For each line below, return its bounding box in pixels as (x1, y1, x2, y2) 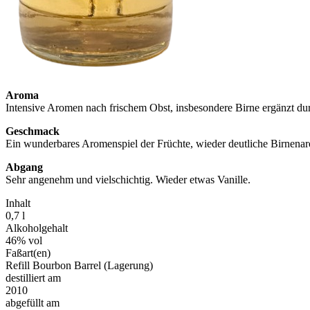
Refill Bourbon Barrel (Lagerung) (6, 259, 153, 271)
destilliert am (6, 271, 61, 284)
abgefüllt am (6, 296, 60, 309)
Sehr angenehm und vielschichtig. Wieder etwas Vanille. (6, 173, 250, 185)
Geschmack (6, 125, 60, 137)
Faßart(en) (6, 246, 51, 259)
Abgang (6, 161, 43, 173)
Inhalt (6, 197, 30, 209)
